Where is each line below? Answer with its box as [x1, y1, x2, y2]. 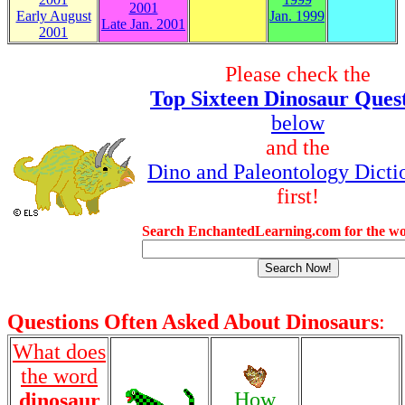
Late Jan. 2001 [101, 16, 185, 32]
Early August [15, 8, 91, 24]
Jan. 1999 [269, 8, 325, 24]
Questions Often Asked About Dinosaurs [7, 310, 379, 334]
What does [13, 340, 106, 363]
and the [266, 136, 330, 159]
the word [21, 364, 98, 388]
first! [277, 184, 319, 208]
